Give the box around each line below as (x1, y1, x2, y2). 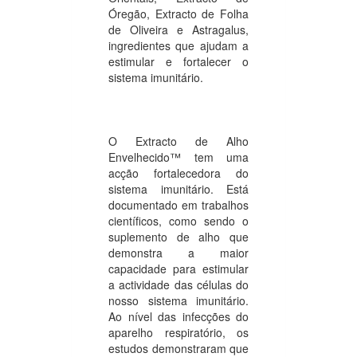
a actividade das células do (108, 276, 249, 292)
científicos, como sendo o (108, 212, 249, 229)
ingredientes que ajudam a (108, 37, 249, 53)
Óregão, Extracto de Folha (108, 5, 249, 22)
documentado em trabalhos (108, 196, 249, 213)
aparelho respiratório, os (108, 324, 249, 340)
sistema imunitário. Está (108, 180, 249, 197)
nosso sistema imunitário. (108, 292, 249, 308)
